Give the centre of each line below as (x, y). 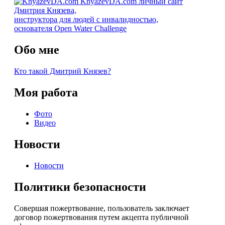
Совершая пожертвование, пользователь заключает (102, 208)
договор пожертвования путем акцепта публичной (101, 217)
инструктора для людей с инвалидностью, (86, 20)
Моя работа (46, 93)
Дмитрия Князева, (45, 11)
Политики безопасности (80, 187)
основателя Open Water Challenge (70, 29)
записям (26, 21)
